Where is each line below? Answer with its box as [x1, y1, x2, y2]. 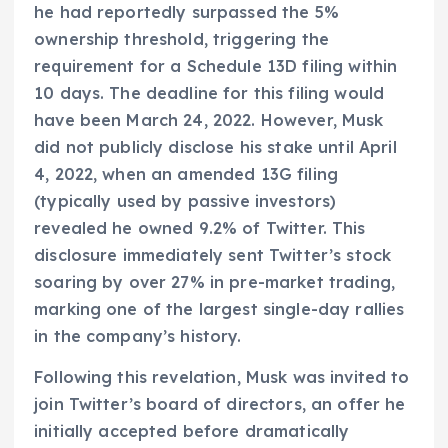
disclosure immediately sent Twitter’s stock [34, 245, 392, 266]
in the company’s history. [34, 326, 242, 347]
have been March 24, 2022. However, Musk [34, 110, 384, 131]
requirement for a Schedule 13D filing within [34, 56, 398, 77]
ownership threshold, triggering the [34, 29, 330, 50]
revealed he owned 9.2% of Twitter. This [34, 218, 366, 239]
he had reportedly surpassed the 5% [34, 2, 339, 23]
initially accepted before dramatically [34, 421, 350, 442]
